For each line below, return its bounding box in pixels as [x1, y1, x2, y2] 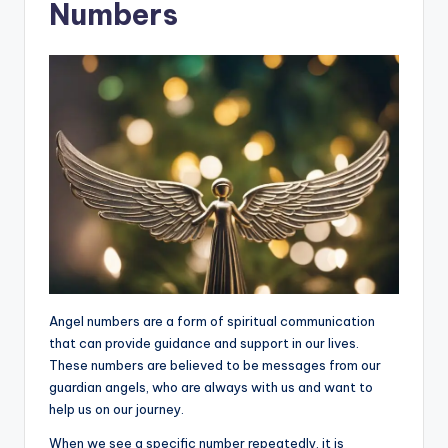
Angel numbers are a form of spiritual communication [49, 313, 375, 330]
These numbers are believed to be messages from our [49, 357, 381, 374]
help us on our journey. [49, 401, 184, 418]
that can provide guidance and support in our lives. [49, 335, 359, 352]
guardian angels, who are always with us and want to [49, 379, 373, 396]
